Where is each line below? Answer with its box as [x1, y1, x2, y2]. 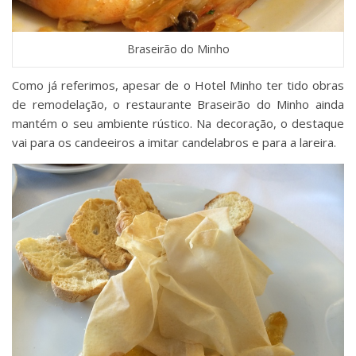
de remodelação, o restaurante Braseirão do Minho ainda [12, 95, 344, 112]
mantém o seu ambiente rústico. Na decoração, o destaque [12, 114, 344, 131]
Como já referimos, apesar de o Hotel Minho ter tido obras [12, 76, 344, 93]
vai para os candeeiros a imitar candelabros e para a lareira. [12, 133, 336, 150]
